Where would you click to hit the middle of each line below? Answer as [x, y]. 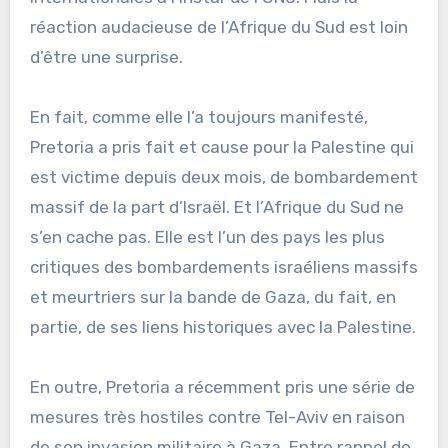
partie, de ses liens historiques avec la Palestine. [222, 326]
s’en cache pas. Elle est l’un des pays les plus [207, 236]
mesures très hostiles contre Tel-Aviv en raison [217, 416]
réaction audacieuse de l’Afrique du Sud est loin [218, 26]
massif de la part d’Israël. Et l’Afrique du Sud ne [216, 206]
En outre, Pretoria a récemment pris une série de [222, 386]
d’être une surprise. [106, 56]
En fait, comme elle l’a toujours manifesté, [198, 116]
